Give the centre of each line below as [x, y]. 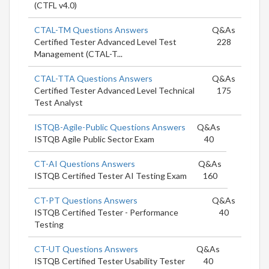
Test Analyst [59, 102]
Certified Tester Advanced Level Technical [114, 90]
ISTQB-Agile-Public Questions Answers [110, 127]
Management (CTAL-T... [78, 53]
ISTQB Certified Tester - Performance [106, 212]
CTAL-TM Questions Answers [91, 29]
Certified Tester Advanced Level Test [105, 41]
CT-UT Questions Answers [86, 249]
